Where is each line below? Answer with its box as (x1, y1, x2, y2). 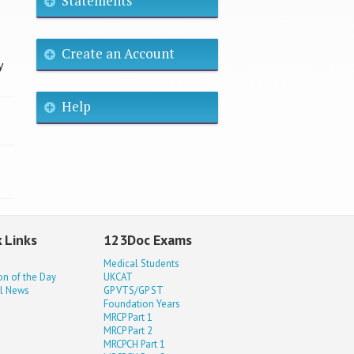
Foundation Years (104, 296, 181, 311)
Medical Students (104, 256, 180, 270)
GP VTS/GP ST (104, 283, 164, 297)
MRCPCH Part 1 (104, 337, 166, 351)
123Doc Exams (104, 231, 193, 250)
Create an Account (61, 43, 175, 62)
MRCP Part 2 (104, 323, 153, 337)
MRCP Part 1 (104, 310, 153, 324)
